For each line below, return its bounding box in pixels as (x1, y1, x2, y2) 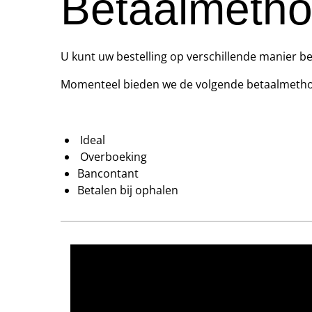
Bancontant (77, 165, 139, 181)
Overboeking (77, 148, 147, 164)
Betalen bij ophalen (77, 182, 178, 198)
